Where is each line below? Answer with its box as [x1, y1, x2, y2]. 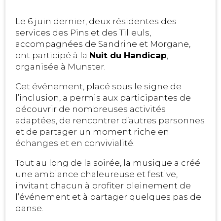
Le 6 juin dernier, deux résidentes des [15, 16, 177, 27]
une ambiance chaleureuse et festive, [15, 169, 178, 180]
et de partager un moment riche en [15, 127, 170, 137]
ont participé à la [15, 50, 90, 61]
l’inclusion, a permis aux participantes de [15, 93, 191, 103]
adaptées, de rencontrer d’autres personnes [15, 115, 205, 126]
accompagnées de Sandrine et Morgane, [15, 39, 191, 49]
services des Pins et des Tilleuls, [15, 28, 151, 38]
